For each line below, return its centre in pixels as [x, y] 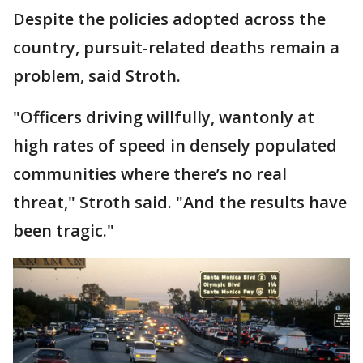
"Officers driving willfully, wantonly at [164, 117]
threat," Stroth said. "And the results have [180, 202]
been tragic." [64, 230]
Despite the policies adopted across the [169, 19]
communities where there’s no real [150, 173]
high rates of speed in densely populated [175, 145]
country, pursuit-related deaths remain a [176, 47]
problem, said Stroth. [99, 75]
